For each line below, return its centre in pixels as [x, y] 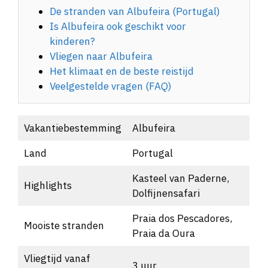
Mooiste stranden [64, 225]
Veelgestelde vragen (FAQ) [111, 86]
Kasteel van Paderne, [180, 178]
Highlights [48, 185]
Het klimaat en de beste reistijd [122, 71]
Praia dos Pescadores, [182, 218]
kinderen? [73, 41]
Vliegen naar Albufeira [101, 56]
